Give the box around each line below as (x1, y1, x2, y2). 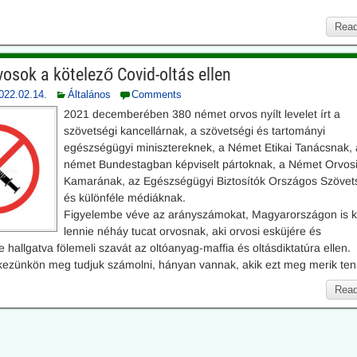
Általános (68, 88, 112, 100)
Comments (131, 88, 182, 100)
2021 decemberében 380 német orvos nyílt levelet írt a (64, 108, 341, 120)
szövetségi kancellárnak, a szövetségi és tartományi (64, 124, 326, 137)
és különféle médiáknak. (64, 191, 186, 204)
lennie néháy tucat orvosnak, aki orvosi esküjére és (64, 225, 322, 237)
